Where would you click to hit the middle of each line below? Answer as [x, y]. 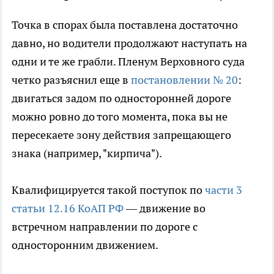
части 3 [224, 190]
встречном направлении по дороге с [105, 226]
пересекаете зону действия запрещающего [121, 135]
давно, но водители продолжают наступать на [129, 43]
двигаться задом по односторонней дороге [121, 98]
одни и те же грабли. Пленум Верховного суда [128, 61]
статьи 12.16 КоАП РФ [68, 208]
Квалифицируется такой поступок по [108, 190]
